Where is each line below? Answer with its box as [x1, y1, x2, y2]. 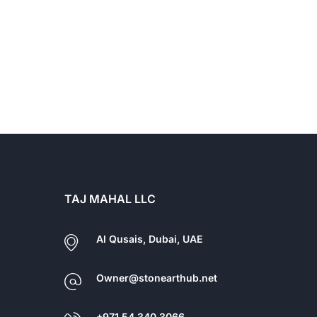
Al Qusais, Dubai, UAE [96, 233, 202, 246]
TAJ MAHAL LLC [64, 192, 156, 207]
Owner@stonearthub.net [96, 272, 217, 284]
